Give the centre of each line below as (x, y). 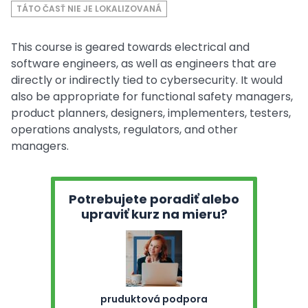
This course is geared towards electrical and (130, 47)
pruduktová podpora (154, 299)
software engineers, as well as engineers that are (144, 64)
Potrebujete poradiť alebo (154, 199)
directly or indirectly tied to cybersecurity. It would (147, 80)
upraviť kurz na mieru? (154, 214)
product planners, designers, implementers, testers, (151, 113)
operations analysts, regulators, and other (124, 130)
